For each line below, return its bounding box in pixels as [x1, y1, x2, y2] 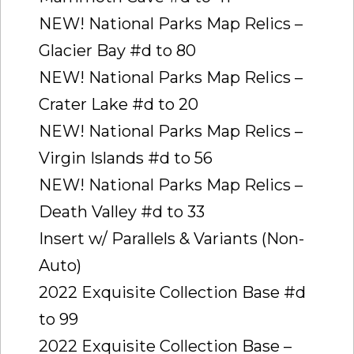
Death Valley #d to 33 [39, 201, 205, 221]
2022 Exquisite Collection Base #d [39, 282, 306, 302]
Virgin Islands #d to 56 [39, 148, 213, 168]
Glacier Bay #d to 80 [39, 40, 196, 60]
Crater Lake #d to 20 [39, 94, 198, 114]
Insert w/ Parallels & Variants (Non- [39, 228, 304, 248]
